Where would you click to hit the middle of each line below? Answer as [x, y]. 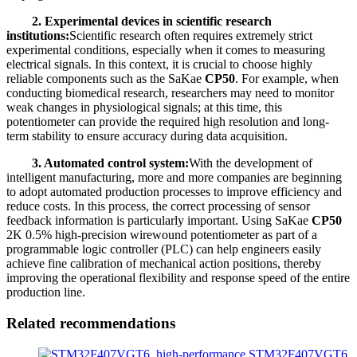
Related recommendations [91, 324]
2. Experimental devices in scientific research [152, 22]
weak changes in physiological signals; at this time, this [144, 108]
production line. [46, 292]
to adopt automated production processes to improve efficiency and [174, 192]
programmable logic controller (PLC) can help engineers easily [164, 249]
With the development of [251, 163]
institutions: [38, 36]
